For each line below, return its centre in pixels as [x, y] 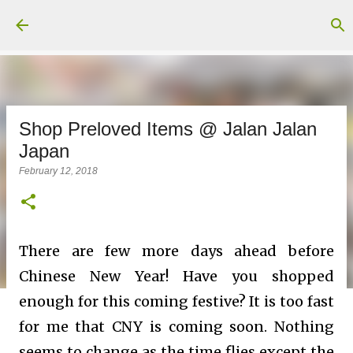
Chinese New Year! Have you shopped [176, 276]
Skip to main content [180, 20]
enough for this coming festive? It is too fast [176, 301]
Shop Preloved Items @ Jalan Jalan [168, 129]
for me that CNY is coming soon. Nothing [176, 327]
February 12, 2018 [58, 171]
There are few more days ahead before [176, 251]
